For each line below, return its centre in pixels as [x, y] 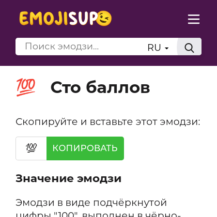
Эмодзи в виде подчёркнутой [91, 202]
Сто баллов [100, 87]
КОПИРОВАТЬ [85, 148]
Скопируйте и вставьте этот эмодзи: [108, 121]
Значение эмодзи [68, 178]
